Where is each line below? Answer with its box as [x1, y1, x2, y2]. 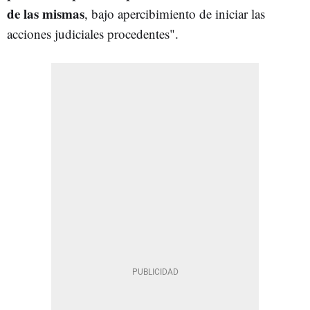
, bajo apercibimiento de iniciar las [84, 4, 265, 22]
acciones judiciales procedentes [7, 24, 170, 42]
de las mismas [7, 3, 84, 23]
